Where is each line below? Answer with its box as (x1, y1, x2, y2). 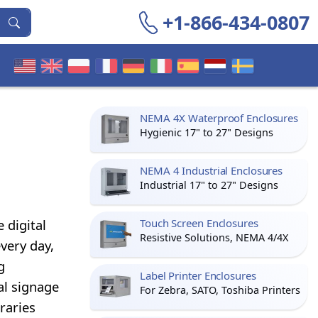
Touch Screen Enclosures (140, 216, 258, 230)
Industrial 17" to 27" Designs (140, 178, 278, 192)
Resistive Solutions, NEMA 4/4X (140, 231, 288, 244)
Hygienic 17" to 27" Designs (140, 126, 273, 139)
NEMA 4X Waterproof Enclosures (140, 111, 299, 125)
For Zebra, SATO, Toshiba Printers (140, 283, 300, 297)
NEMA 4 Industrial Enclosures (140, 163, 283, 177)
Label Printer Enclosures (140, 268, 256, 283)
